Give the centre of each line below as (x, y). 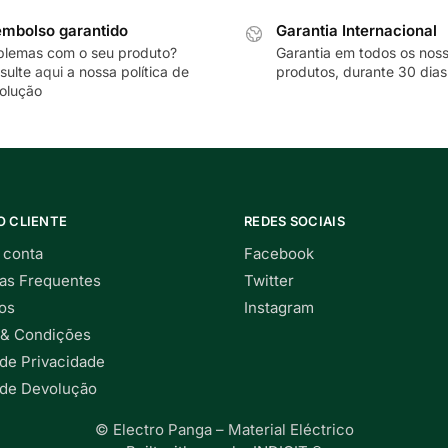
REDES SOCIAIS (294, 220)
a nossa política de (125, 72)
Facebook (279, 254)
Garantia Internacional (356, 30)
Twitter (269, 281)
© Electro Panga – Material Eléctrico (224, 430)
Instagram (279, 308)
